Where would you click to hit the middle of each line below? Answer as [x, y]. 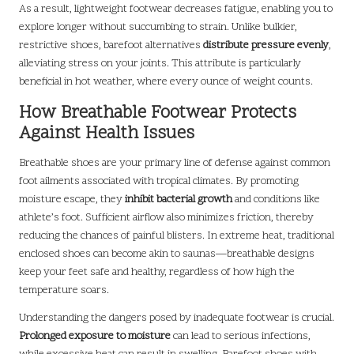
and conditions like [276, 200]
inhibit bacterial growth [179, 200]
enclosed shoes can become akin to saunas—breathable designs [167, 254]
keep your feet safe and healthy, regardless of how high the [157, 273]
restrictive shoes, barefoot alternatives [111, 46]
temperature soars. [64, 291]
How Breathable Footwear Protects [158, 114]
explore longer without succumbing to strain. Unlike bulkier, [158, 28]
